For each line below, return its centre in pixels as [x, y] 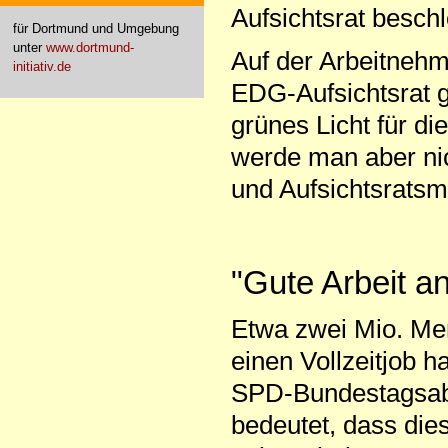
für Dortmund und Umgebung [95, 28]
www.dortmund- [89, 47]
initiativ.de [41, 66]
